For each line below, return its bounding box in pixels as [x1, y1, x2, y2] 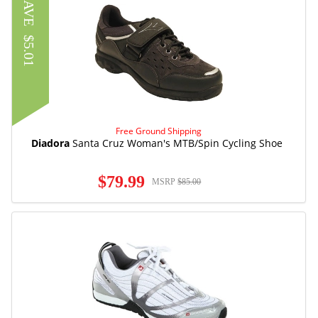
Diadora [31, 136, 70, 150]
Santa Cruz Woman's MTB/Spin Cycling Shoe [70, 136, 283, 150]
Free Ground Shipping [115, 124, 202, 137]
